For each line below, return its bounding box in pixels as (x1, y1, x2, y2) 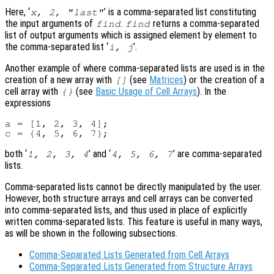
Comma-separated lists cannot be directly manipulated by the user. (5, 180, 262, 193)
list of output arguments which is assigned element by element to (5, 29, 257, 41)
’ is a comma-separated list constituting (104, 6, 257, 18)
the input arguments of (5, 17, 95, 29)
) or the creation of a (183, 73, 265, 86)
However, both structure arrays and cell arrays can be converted (5, 192, 253, 204)
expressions (5, 97, 51, 109)
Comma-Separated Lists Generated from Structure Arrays (29, 260, 253, 272)
